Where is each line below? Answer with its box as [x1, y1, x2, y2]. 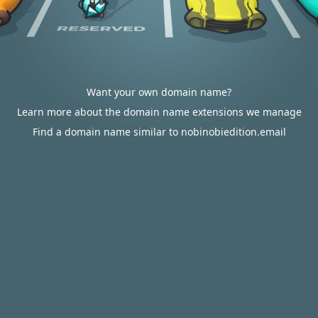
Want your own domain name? [87, 85, 231, 99]
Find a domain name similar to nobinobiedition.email [32, 125, 286, 138]
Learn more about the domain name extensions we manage [16, 105, 302, 119]
